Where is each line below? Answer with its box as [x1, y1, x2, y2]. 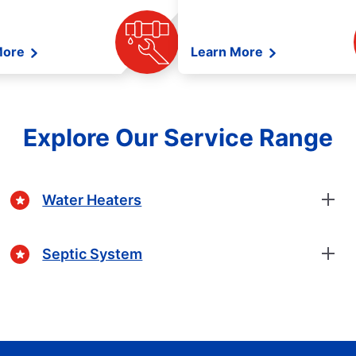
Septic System [42, 245, 143, 262]
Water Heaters [42, 191, 142, 208]
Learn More [191, 44, 266, 60]
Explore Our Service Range [23, 123, 333, 153]
